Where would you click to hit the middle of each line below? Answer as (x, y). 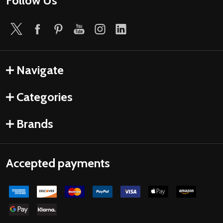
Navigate (40, 70)
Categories (45, 97)
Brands (35, 124)
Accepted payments (58, 163)
